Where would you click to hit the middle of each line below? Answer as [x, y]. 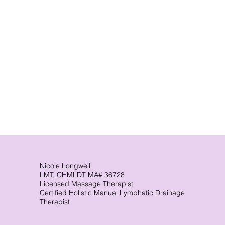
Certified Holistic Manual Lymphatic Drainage [112, 193]
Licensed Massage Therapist [86, 184]
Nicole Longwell [66, 166]
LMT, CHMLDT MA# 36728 [82, 175]
